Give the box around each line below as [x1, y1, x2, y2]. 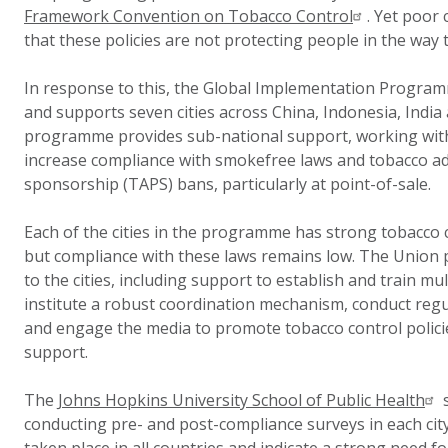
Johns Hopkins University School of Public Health [58, 389, 425, 411]
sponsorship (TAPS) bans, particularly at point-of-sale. [24, 173, 431, 195]
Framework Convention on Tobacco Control [24, 5, 353, 27]
